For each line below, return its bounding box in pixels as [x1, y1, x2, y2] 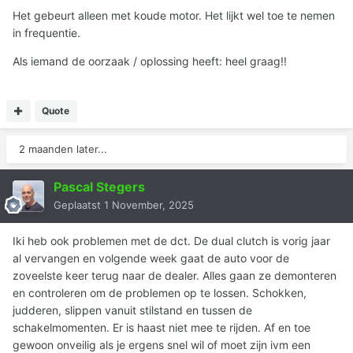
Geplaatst [54, 199, 104, 212]
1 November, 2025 [104, 199, 194, 212]
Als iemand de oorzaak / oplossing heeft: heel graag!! [13, 54, 287, 69]
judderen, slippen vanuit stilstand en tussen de [13, 303, 252, 318]
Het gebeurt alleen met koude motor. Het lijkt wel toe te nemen [13, 9, 335, 23]
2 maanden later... [19, 143, 107, 156]
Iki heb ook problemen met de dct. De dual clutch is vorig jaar [13, 234, 330, 248]
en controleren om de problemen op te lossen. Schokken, [13, 286, 307, 300]
